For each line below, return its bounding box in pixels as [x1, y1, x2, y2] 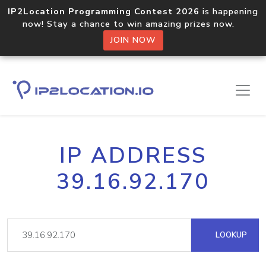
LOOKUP [213, 229, 247, 240]
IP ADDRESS [59, 141, 207, 170]
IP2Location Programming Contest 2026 [8, 5, 199, 17]
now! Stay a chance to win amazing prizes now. [23, 18, 243, 30]
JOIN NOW [110, 34, 156, 46]
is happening [199, 5, 258, 17]
